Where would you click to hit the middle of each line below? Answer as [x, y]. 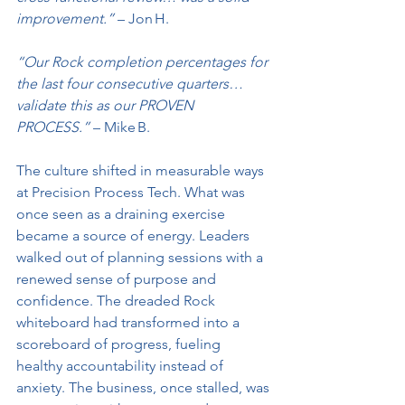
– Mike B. [120, 127]
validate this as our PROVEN [107, 106]
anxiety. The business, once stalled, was [145, 388]
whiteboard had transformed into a [130, 323]
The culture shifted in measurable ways [142, 171]
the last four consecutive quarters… [132, 84]
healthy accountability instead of [122, 366]
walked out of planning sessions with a [141, 258]
